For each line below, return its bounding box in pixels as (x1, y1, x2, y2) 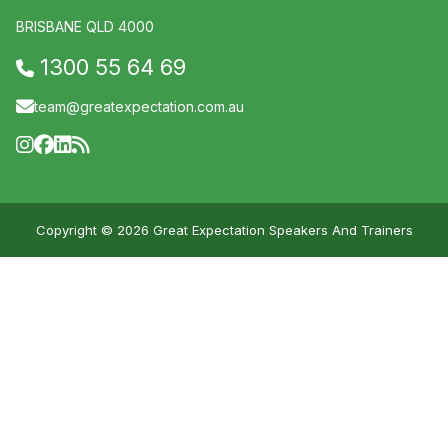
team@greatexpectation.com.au (34, 98, 244, 116)
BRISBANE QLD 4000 (16, 18, 154, 36)
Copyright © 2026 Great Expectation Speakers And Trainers (35, 222, 413, 239)
